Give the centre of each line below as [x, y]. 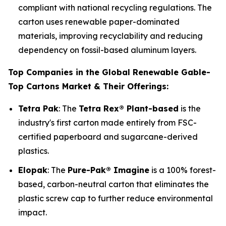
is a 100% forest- [183, 170]
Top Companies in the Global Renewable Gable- [109, 72]
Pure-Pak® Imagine [108, 170]
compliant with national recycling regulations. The [115, 7]
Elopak [33, 170]
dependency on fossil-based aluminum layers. [107, 50]
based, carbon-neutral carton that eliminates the [114, 184]
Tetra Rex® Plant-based [129, 108]
